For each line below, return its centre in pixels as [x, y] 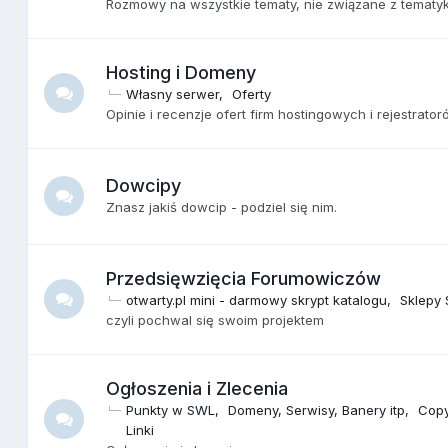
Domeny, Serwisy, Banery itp [317, 409]
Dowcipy [144, 185]
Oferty [252, 93]
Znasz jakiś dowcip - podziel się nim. [222, 206]
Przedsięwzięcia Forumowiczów [244, 278]
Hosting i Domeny [181, 72]
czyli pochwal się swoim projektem [215, 319]
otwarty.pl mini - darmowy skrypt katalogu [257, 299]
